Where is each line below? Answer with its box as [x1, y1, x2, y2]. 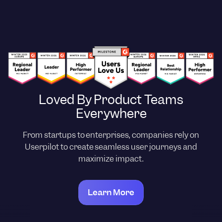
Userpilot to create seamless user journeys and [25, 142, 197, 153]
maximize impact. [78, 154, 144, 165]
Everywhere [75, 105, 147, 122]
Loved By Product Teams [38, 91, 184, 109]
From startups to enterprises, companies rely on [23, 130, 199, 141]
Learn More [88, 187, 134, 198]
